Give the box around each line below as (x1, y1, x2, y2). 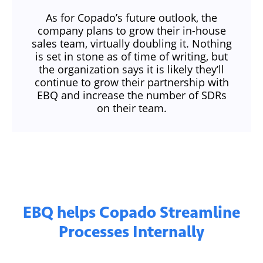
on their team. (96, 101, 167, 116)
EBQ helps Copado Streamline (23, 202, 240, 222)
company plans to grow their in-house (37, 23, 226, 38)
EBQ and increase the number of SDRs (36, 88, 227, 103)
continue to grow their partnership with (34, 75, 229, 90)
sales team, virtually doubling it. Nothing (31, 36, 232, 51)
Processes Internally (59, 221, 204, 242)
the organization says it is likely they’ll (39, 62, 224, 77)
